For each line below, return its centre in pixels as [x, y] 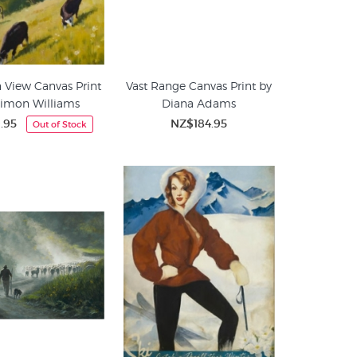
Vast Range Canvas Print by [199, 86]
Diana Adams [199, 103]
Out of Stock [60, 124]
